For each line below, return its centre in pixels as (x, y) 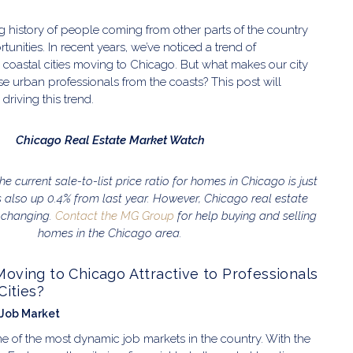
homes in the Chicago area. (110, 233)
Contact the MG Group (114, 216)
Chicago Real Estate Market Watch (110, 140)
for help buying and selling (245, 216)
